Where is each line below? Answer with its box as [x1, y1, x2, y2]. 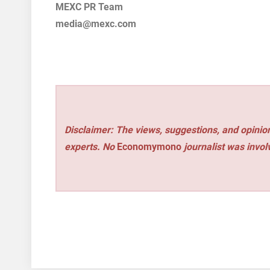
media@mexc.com [55, 18, 136, 30]
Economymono [117, 140, 182, 152]
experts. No [64, 140, 118, 152]
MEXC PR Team [55, 1, 123, 13]
